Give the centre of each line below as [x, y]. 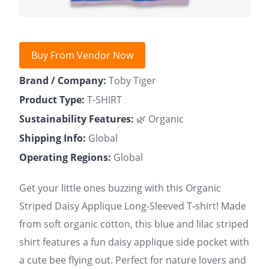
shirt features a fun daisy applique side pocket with [134, 242]
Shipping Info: [53, 138]
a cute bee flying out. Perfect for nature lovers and [133, 260]
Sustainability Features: [77, 119]
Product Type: [52, 100]
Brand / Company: [63, 80]
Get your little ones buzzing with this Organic [120, 188]
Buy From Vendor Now [82, 55]
